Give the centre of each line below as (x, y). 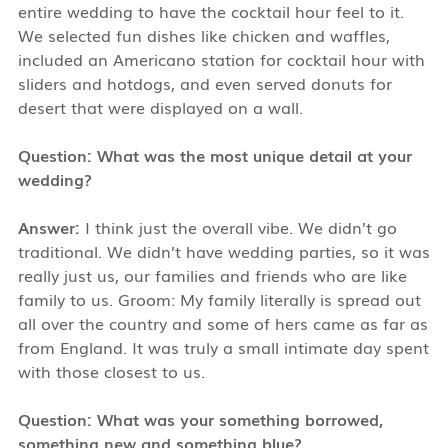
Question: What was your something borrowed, (200, 418)
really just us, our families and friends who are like (212, 274)
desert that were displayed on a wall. (160, 106)
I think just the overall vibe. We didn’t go (238, 226)
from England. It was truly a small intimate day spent (223, 346)
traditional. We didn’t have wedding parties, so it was (223, 250)
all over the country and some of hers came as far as (222, 322)
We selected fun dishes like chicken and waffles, (203, 34)
